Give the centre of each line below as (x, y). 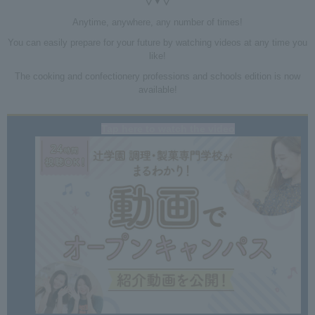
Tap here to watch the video (168, 129)
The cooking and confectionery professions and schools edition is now (157, 77)
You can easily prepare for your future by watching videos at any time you (157, 43)
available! (157, 90)
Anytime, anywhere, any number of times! (157, 22)
